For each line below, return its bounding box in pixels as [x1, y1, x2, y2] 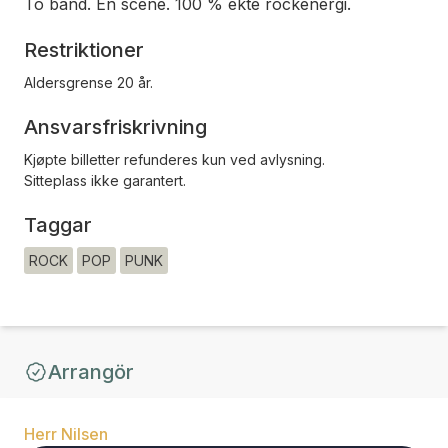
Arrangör [48, 360, 134, 385]
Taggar [24, 213, 92, 238]
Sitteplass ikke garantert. [24, 172, 186, 190]
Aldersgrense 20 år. [24, 74, 153, 92]
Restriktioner [24, 38, 144, 63]
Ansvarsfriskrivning [24, 115, 207, 140]
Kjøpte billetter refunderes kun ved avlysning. [24, 151, 325, 169]
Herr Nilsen [24, 424, 108, 445]
